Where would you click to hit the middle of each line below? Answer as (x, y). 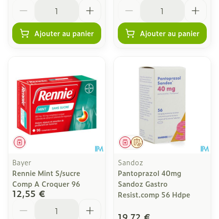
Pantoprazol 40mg (150, 173)
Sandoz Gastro (143, 184)
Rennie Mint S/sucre (46, 173)
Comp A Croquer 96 (46, 184)
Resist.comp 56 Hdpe (154, 194)
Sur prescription (160, 142)
